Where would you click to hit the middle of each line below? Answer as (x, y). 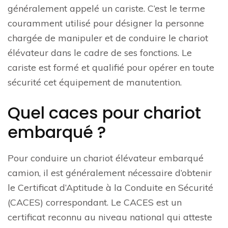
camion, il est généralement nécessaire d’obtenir (110, 173)
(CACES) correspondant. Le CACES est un (95, 202)
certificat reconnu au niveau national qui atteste (110, 217)
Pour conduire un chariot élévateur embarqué (106, 158)
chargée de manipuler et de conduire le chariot (108, 38)
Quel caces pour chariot (104, 113)
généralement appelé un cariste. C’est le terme (106, 8)
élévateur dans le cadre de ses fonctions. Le (100, 53)
